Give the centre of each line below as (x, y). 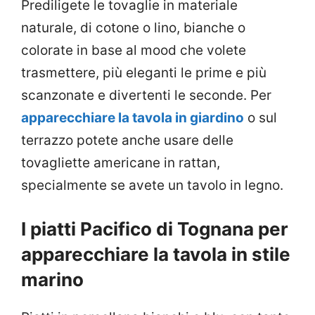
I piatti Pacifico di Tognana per (155, 229)
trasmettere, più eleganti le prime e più (144, 72)
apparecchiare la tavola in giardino (133, 117)
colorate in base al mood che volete (134, 50)
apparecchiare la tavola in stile (156, 255)
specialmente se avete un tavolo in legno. (152, 185)
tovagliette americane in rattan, (121, 162)
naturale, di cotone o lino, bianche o (133, 27)
